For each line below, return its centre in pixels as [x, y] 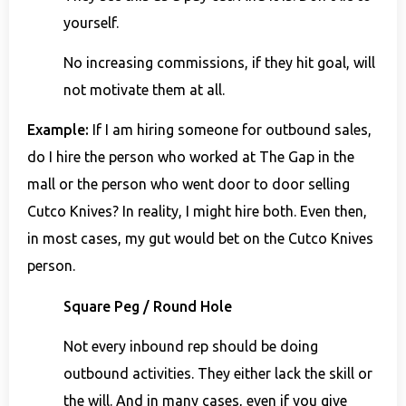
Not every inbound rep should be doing [191, 347]
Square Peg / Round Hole [148, 306]
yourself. [91, 22]
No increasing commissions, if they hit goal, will [219, 63]
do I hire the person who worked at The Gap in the [191, 157]
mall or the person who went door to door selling [188, 184]
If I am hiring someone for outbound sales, [230, 130]
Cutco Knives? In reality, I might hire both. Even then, [197, 212]
